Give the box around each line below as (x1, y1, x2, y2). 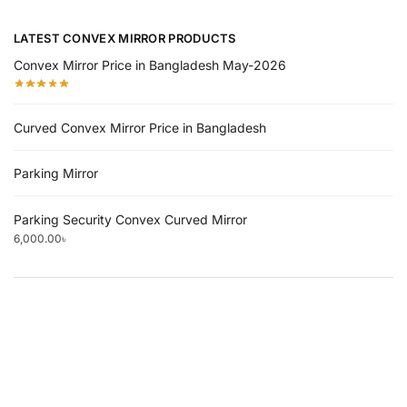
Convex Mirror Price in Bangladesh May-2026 (14, 57, 286, 74)
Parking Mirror (14, 165, 98, 182)
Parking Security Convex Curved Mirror (14, 211, 247, 227)
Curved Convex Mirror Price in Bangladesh (14, 119, 266, 135)
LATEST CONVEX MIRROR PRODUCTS (14, 31, 236, 46)
